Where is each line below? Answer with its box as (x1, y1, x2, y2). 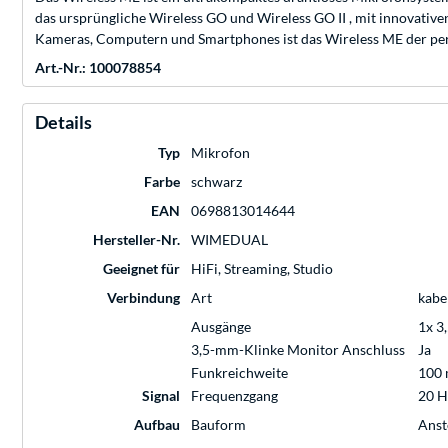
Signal (142, 387, 180, 405)
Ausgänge (191, 318, 251, 336)
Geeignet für (103, 260, 180, 278)
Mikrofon (191, 144, 250, 162)
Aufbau (134, 416, 180, 434)
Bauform (191, 416, 246, 434)
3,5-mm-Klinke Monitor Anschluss (191, 341, 405, 359)
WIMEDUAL (191, 231, 268, 249)
